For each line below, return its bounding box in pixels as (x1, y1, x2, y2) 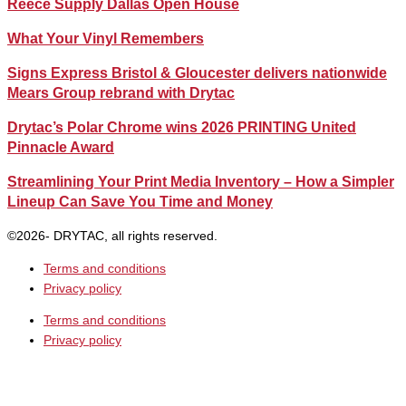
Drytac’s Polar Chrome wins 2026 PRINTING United (7, 119, 356, 135)
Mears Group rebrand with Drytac (7, 84, 235, 101)
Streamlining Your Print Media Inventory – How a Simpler (7, 173, 394, 189)
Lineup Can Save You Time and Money (7, 193, 273, 209)
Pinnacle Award (7, 139, 114, 155)
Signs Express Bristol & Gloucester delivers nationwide (7, 64, 387, 81)
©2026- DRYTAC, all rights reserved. (7, 228, 217, 243)
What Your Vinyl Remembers (7, 30, 204, 46)
